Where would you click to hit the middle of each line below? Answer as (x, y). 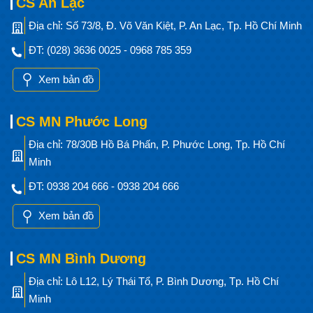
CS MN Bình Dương (81, 258)
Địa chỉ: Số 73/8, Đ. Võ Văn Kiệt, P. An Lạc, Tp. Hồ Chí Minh (165, 25)
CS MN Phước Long (82, 122)
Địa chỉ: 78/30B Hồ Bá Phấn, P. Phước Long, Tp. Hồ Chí (157, 145)
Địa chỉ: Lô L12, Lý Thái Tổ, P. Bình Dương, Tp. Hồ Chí (154, 281)
